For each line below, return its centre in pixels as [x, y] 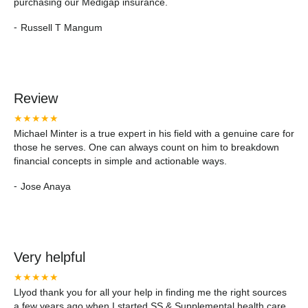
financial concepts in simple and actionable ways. [120, 161]
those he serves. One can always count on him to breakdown [146, 147]
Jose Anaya [46, 186]
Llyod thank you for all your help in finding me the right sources [150, 292]
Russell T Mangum [62, 27]
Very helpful [49, 257]
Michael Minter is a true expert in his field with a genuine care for [154, 133]
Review [36, 98]
